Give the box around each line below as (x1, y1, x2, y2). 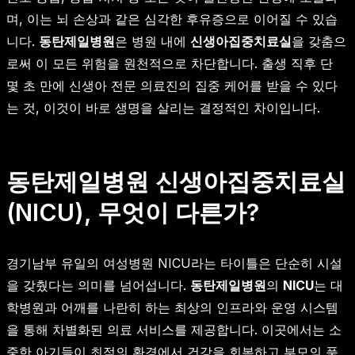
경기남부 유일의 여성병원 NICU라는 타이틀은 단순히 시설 (6, 255, 342, 272)
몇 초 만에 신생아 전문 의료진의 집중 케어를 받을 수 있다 (6, 78, 338, 94)
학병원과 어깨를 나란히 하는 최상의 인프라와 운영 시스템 (6, 300, 338, 316)
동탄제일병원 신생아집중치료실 (6, 167, 345, 197)
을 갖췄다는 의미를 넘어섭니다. (6, 277, 190, 294)
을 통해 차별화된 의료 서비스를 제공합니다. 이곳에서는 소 (6, 322, 342, 338)
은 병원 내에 (115, 33, 190, 50)
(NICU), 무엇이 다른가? (6, 198, 259, 227)
